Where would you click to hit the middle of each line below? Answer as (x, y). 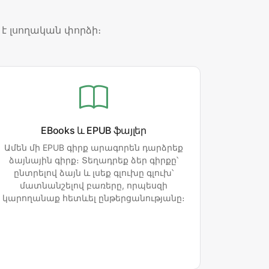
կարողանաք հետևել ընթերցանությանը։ (94, 198)
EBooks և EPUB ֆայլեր (94, 131)
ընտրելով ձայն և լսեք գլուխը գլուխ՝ (94, 173)
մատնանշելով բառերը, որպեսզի (94, 186)
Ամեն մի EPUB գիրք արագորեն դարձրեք (94, 148)
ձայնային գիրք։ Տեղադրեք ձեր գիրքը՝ (94, 160)
